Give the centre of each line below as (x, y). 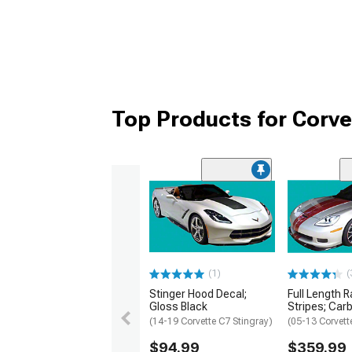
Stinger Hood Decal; (198, 294)
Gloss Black (178, 307)
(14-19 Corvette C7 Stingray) (211, 322)
